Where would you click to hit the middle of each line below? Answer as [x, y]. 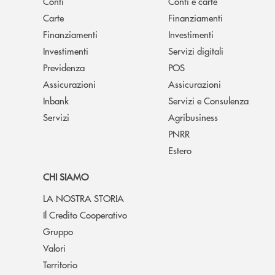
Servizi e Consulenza [208, 100]
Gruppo [58, 231]
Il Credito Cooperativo [85, 214]
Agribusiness [193, 117]
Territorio [60, 264]
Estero [180, 150]
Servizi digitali [196, 50]
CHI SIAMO [66, 176]
